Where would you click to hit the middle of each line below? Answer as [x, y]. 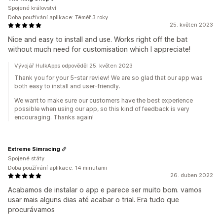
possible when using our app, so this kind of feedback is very [102, 109]
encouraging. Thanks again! [54, 117]
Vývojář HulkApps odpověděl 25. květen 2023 [74, 66]
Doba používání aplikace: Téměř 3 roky [58, 17]
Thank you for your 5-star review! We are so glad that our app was [109, 78]
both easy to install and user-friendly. [67, 86]
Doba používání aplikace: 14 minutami [57, 168]
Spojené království [32, 8]
